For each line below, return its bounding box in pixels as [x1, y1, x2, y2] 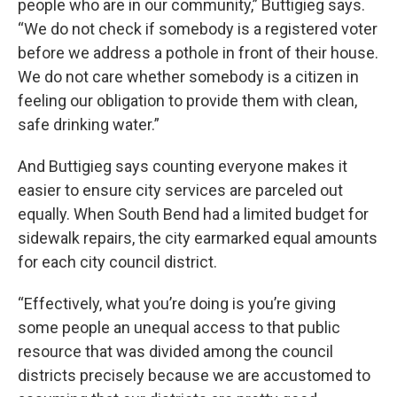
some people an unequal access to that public [18, 317, 340, 337]
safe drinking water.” [18, 114, 160, 134]
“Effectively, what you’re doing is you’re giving [18, 293, 336, 313]
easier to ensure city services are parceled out [18, 180, 343, 199]
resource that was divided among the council [18, 341, 333, 361]
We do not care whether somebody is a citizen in [18, 66, 359, 86]
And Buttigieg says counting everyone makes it [18, 156, 347, 175]
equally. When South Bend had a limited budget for [18, 204, 369, 223]
